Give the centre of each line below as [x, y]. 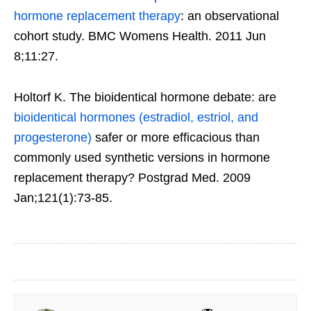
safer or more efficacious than [176, 137]
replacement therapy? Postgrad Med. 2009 [132, 177]
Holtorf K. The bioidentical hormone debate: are [145, 97]
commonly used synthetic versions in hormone [142, 157]
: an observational [230, 16]
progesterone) [53, 137]
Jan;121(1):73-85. [63, 197]
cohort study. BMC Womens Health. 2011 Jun [140, 36]
